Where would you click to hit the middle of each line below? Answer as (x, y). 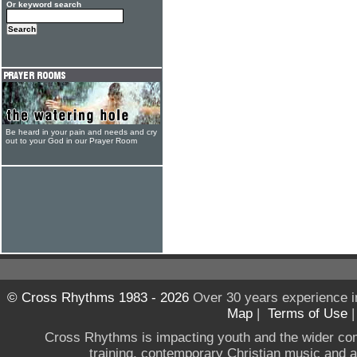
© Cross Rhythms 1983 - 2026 (98, 298)
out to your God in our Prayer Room (71, 141)
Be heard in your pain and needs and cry (81, 132)
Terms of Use (308, 314)
